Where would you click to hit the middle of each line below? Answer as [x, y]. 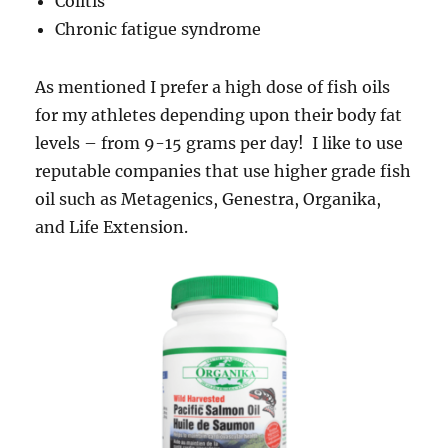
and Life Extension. [112, 227]
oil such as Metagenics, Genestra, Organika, [208, 199]
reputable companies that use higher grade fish [223, 171]
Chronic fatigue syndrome [158, 29]
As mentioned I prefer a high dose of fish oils [213, 87]
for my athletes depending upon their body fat [219, 115]
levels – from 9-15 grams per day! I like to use [219, 143]
